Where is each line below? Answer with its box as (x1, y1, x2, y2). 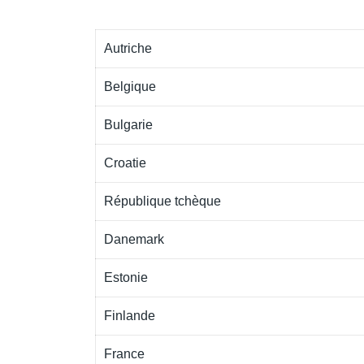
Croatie (104, 156, 146, 170)
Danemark (104, 232, 164, 246)
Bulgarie (104, 118, 153, 132)
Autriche (104, 41, 152, 55)
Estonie (104, 271, 148, 284)
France (104, 347, 145, 361)
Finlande (104, 309, 155, 323)
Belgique (104, 80, 156, 93)
